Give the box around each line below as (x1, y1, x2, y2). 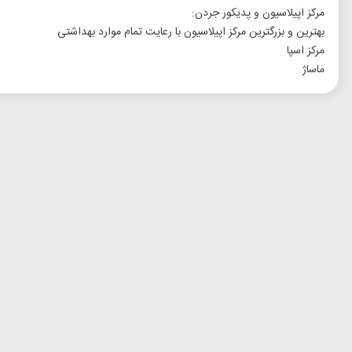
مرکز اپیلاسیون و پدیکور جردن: (192, 4, 324, 24)
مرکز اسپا (287, 42, 324, 61)
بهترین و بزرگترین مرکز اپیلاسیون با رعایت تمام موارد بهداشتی (57, 23, 324, 42)
